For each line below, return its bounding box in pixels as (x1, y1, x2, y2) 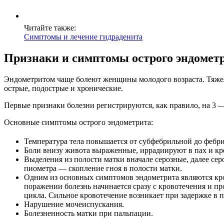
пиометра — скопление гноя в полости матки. (24, 163, 182, 172)
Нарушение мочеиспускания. (24, 199, 124, 208)
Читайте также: (24, 23, 76, 32)
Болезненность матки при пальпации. (24, 208, 153, 217)
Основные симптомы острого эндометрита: (4, 117, 153, 126)
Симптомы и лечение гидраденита (24, 32, 142, 41)
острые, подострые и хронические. (4, 83, 123, 92)
